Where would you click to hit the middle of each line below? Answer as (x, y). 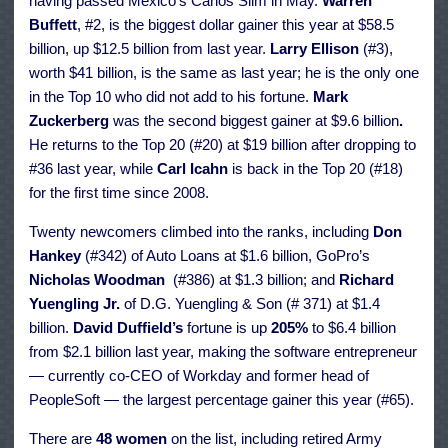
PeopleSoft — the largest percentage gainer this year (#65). (221, 400)
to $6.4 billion (352, 328)
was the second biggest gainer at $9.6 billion (256, 121)
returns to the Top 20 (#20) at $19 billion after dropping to (234, 145)
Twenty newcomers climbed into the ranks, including (201, 232)
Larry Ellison (316, 49)
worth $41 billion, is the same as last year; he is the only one (224, 73)
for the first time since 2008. (119, 193)
